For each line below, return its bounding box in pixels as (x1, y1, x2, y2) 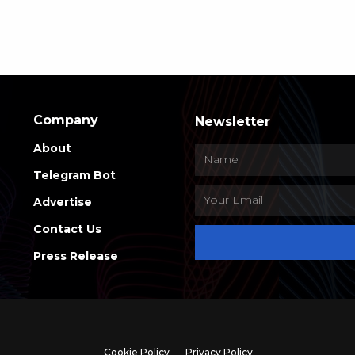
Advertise (33, 194, 92, 209)
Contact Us (33, 221, 101, 236)
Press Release (33, 248, 118, 263)
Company (33, 112, 98, 128)
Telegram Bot (33, 167, 116, 182)
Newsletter (195, 113, 270, 129)
